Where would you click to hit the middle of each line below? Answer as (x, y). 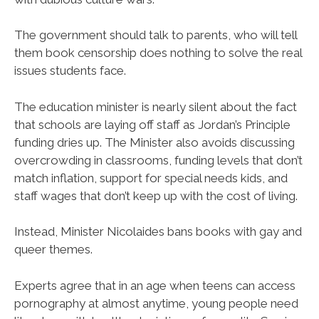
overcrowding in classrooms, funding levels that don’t (158, 160)
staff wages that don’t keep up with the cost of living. (156, 195)
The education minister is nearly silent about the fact (156, 106)
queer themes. (53, 250)
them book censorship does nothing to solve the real (158, 53)
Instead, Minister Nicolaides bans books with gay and (158, 232)
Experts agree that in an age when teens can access (155, 285)
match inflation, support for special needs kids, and (151, 178)
